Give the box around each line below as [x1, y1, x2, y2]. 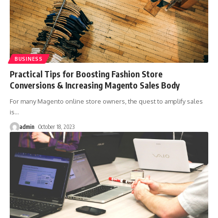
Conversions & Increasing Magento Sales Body [10, 79, 180, 91]
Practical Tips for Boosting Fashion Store [10, 68, 163, 79]
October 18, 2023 [38, 123, 75, 130]
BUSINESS [15, 55, 43, 62]
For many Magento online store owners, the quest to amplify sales [10, 97, 203, 105]
